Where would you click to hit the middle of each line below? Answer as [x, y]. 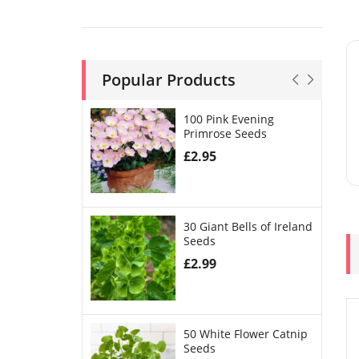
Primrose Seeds [225, 133]
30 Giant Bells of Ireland [248, 226]
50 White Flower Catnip [245, 334]
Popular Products [169, 80]
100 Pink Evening [228, 119]
